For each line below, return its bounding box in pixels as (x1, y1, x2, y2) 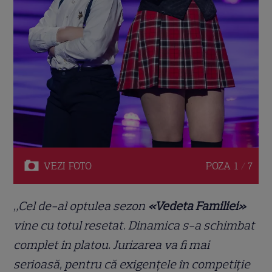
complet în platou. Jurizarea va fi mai (13, 237, 210, 252)
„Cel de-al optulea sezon (13, 198, 148, 213)
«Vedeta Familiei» (148, 198, 246, 213)
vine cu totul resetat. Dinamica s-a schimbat (13, 217, 256, 233)
